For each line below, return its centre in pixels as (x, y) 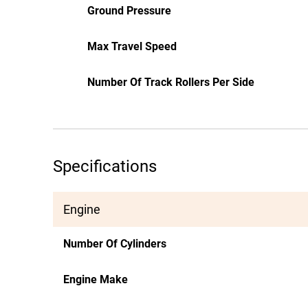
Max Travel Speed (132, 46)
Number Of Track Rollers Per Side (171, 82)
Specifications (105, 166)
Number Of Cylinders (115, 244)
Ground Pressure (129, 11)
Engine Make (96, 279)
